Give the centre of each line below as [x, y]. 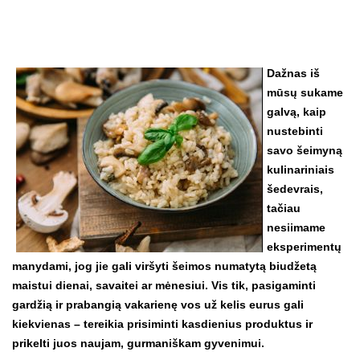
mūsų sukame [305, 92]
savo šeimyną [305, 150]
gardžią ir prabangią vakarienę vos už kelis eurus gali [158, 304]
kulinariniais [301, 169]
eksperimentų [304, 246]
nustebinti [295, 131]
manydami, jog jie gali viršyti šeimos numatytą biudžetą [164, 266]
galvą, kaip [297, 111]
